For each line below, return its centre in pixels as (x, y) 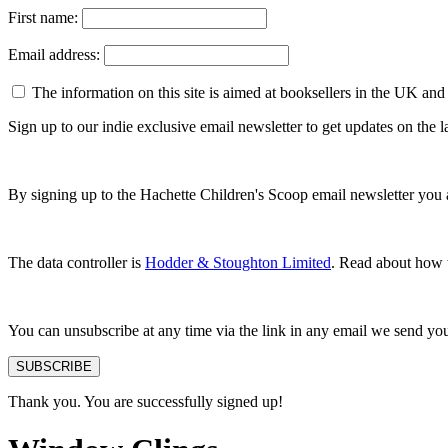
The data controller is (76, 262)
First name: (45, 17)
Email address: (56, 54)
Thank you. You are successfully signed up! (145, 401)
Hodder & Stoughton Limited (238, 262)
